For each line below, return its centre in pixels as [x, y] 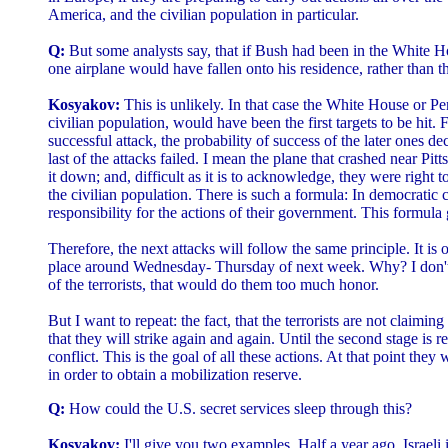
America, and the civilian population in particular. [203, 14]
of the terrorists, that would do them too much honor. [213, 284]
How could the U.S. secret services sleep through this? [238, 408]
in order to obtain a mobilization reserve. [175, 374]
